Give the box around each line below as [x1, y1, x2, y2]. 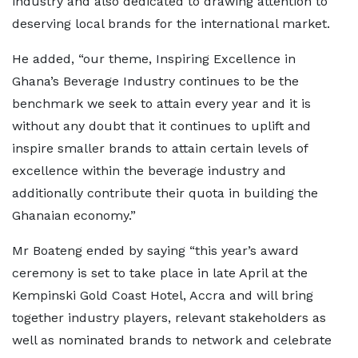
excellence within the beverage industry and [12, 163, 286, 178]
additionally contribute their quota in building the [12, 185, 318, 201]
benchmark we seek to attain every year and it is [12, 96, 311, 111]
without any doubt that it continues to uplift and [12, 118, 311, 133]
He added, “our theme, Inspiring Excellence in [12, 51, 296, 66]
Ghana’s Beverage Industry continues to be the [12, 74, 299, 89]
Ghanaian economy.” [12, 208, 136, 223]
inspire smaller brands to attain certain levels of [12, 141, 308, 156]
